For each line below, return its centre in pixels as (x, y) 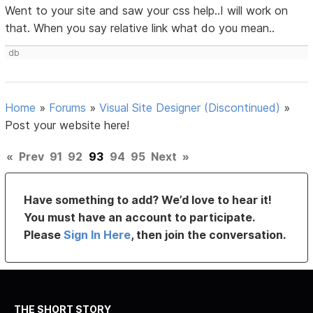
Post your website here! (67, 125)
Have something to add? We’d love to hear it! (148, 200)
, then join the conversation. (209, 235)
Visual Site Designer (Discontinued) (190, 108)
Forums (68, 108)
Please (44, 235)
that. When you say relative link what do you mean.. (140, 28)
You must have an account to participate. (139, 218)
